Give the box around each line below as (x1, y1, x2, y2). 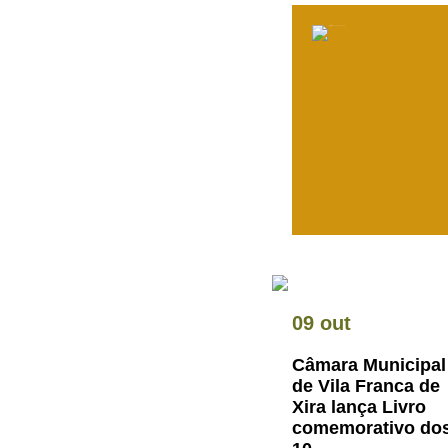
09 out (292, 312, 351, 334)
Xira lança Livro (292, 397, 426, 417)
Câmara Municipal (292, 355, 446, 375)
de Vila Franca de (292, 376, 440, 396)
